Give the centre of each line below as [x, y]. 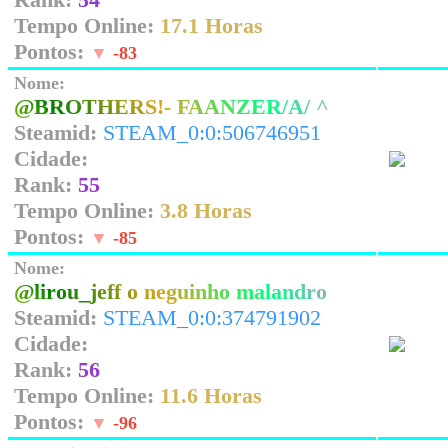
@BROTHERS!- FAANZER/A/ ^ [171, 106]
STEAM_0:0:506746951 [212, 132]
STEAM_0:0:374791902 [212, 317]
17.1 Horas [211, 25]
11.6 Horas [211, 395]
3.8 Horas [206, 210]
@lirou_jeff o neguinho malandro [170, 291]
